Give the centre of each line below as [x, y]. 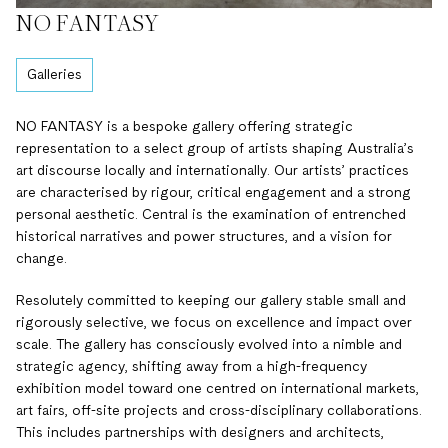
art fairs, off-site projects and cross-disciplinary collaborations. [219, 411]
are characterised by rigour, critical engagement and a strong [213, 193]
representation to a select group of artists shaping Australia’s [215, 149]
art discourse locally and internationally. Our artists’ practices [212, 171]
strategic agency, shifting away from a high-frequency [191, 367]
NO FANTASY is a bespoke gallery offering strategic [184, 127]
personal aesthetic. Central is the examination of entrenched [211, 215]
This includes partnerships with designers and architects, [200, 433]
